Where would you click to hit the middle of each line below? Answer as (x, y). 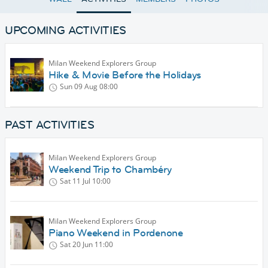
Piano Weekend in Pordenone (116, 233)
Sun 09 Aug (79, 87)
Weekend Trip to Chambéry (110, 170)
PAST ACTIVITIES (50, 125)
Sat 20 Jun (76, 245)
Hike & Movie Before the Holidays (125, 75)
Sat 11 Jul (75, 181)
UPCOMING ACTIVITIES (66, 31)
